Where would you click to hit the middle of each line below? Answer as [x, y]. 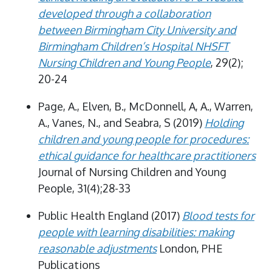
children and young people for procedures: [144, 139]
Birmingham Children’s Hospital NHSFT [134, 46]
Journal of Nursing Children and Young [132, 172]
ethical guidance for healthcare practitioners [147, 155]
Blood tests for [218, 215]
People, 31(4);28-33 [84, 188]
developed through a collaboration [124, 13]
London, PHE [190, 248]
